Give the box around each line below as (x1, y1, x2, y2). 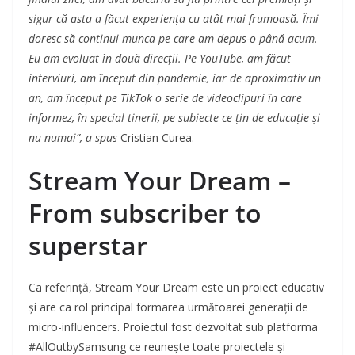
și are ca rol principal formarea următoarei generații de (29, 300, 308, 315)
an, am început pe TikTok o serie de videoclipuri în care (29, 90, 302, 106)
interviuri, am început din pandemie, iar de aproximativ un (29, 71, 321, 86)
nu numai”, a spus (29, 130, 117, 146)
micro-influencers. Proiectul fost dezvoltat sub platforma (29, 319, 318, 335)
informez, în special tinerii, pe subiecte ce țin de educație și (29, 110, 320, 126)
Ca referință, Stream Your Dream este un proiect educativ (29, 280, 324, 296)
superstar (29, 228, 147, 263)
